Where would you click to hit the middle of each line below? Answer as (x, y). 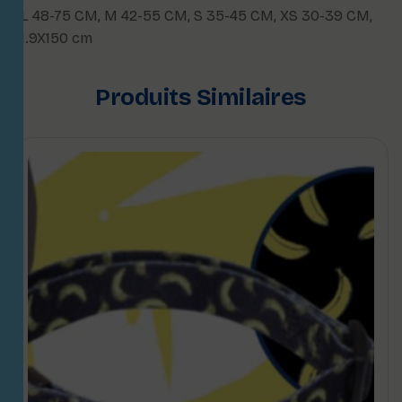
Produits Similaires (201, 97)
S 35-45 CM (234, 15)
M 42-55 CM (146, 15)
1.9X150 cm (57, 38)
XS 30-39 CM (325, 15)
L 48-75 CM (59, 15)
